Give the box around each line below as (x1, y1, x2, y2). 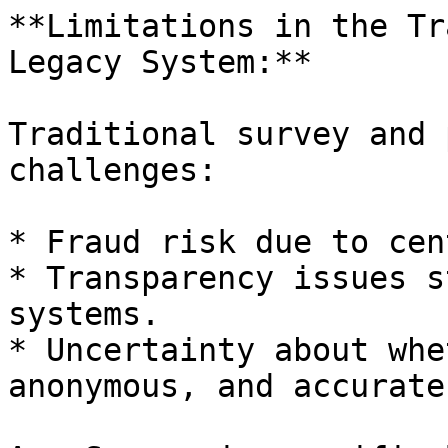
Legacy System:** (8, 44, 312, 80)
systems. (8, 296, 160, 332)
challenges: (8, 152, 217, 188)
